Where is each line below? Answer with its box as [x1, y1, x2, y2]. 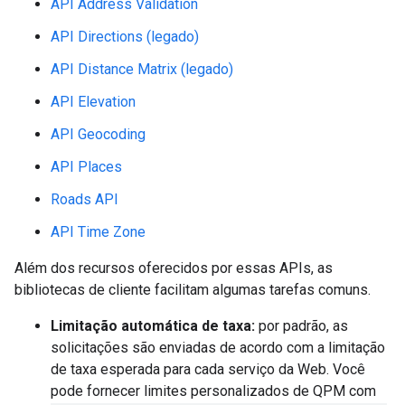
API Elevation [51, 93, 136, 110]
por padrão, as [255, 317, 348, 334]
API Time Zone [51, 223, 146, 240]
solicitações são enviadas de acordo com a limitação [51, 339, 385, 356]
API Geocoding [51, 126, 146, 143]
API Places [51, 158, 122, 175]
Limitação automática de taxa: [51, 317, 255, 334]
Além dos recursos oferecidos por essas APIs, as [14, 259, 333, 277]
